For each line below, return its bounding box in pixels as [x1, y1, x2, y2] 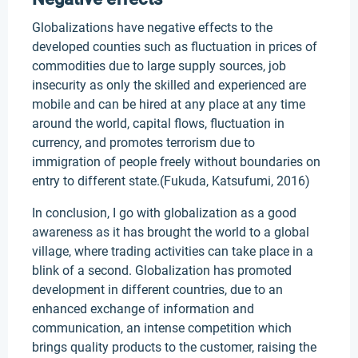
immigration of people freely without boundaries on [32, 154, 320, 169]
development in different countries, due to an [32, 282, 283, 297]
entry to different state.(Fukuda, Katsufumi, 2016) [32, 173, 310, 189]
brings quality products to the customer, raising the [32, 340, 316, 355]
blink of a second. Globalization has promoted [32, 263, 292, 278]
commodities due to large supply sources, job [32, 58, 286, 74]
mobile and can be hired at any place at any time [32, 97, 305, 112]
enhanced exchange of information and [32, 301, 254, 316]
